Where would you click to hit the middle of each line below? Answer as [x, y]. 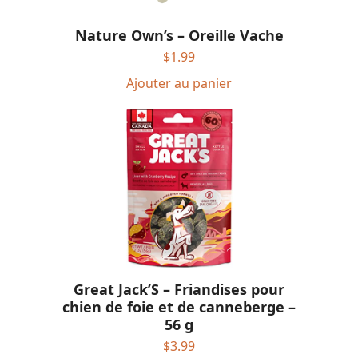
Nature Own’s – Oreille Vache [179, 36]
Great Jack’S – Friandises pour [179, 289]
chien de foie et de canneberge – [179, 306]
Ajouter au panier [179, 84]
